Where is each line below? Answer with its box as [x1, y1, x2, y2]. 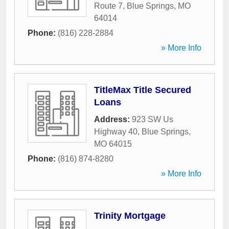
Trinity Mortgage [94, 211, 166, 221]
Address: [94, 115, 132, 124]
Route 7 [94, 2, 123, 10]
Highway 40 [94, 127, 138, 136]
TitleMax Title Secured [94, 85, 191, 95]
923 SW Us [132, 115, 173, 124]
